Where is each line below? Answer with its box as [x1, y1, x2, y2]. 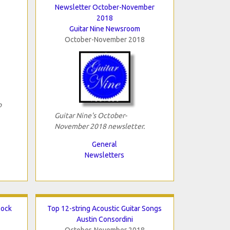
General [92, 140, 117, 148]
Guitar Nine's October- [54, 111, 127, 120]
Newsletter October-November [54, 3, 155, 11]
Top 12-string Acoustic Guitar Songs [47, 204, 162, 213]
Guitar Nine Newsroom [69, 24, 140, 33]
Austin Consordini [76, 215, 133, 223]
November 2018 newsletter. [54, 122, 145, 130]
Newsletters [85, 150, 124, 159]
